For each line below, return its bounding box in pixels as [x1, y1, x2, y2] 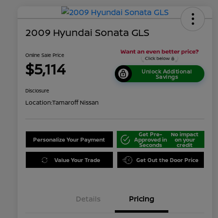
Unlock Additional [142, 67, 192, 75]
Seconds [139, 141, 162, 149]
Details [75, 194, 101, 204]
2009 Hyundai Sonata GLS [25, 25, 149, 39]
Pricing [129, 194, 154, 204]
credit [177, 141, 193, 149]
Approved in [134, 136, 167, 144]
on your [174, 136, 195, 144]
